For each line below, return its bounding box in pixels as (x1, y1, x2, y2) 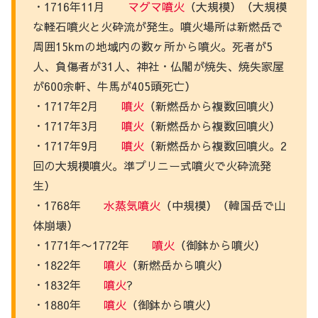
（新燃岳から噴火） (126, 256, 229, 273)
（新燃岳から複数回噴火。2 (144, 137, 287, 153)
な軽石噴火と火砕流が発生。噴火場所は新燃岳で (33, 18, 283, 34)
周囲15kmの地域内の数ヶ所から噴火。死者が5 (33, 38, 273, 54)
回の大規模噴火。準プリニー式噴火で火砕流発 (33, 157, 271, 173)
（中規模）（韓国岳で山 (160, 197, 285, 213)
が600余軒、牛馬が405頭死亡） (33, 77, 196, 94)
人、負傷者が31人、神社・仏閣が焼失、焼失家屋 (33, 57, 284, 74)
